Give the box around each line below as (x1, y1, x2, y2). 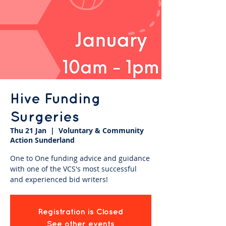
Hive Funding (10, 90, 100, 106)
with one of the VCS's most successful (10, 164, 137, 174)
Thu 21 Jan (10, 126, 46, 135)
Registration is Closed (38, 207, 124, 216)
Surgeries (10, 108, 79, 125)
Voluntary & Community (59, 126, 144, 135)
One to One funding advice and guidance (10, 153, 150, 163)
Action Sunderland (10, 135, 75, 145)
